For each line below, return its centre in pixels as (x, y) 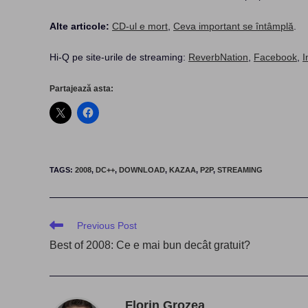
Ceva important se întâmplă (233, 26)
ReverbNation (218, 57)
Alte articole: (79, 26)
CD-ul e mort (140, 26)
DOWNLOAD (142, 170)
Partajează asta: (81, 89)
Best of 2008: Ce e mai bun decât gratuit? (150, 245)
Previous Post (107, 225)
